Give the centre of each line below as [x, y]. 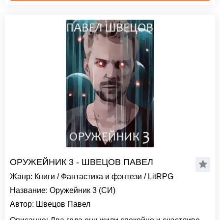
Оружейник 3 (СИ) [82, 190]
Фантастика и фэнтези [101, 177]
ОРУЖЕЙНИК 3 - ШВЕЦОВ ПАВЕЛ [82, 162]
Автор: [22, 204]
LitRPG [161, 177]
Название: [29, 190]
